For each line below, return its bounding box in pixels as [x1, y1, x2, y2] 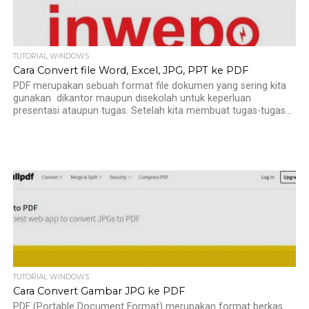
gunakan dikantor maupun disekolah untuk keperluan [12, 92, 251, 104]
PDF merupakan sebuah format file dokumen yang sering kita [12, 80, 286, 92]
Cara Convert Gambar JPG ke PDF [12, 285, 185, 297]
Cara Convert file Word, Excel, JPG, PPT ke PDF [12, 64, 248, 77]
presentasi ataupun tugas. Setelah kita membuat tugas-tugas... [12, 105, 292, 117]
